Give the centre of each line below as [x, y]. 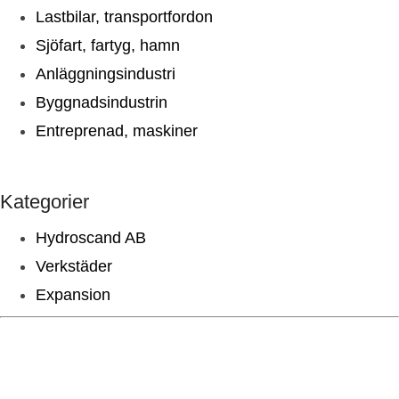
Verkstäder [74, 266]
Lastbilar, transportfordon [124, 16]
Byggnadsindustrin [102, 102]
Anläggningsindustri [106, 73]
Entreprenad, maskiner [117, 130]
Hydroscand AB [91, 237]
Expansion [73, 294]
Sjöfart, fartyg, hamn [108, 45]
